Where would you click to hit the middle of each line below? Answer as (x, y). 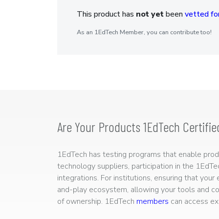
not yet (150, 14)
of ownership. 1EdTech (97, 201)
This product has (106, 14)
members (153, 201)
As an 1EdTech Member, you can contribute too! (144, 32)
